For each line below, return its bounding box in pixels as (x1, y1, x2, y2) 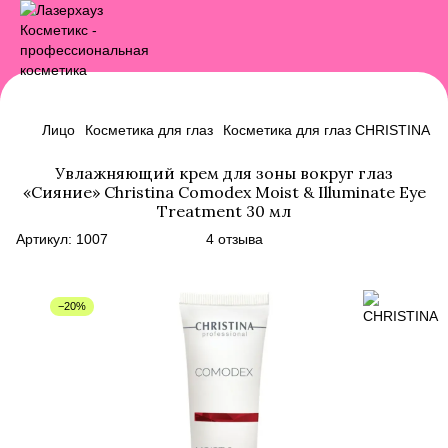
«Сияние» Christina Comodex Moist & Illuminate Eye (22, 182, 426, 202)
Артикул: (16, 231, 72, 247)
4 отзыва (206, 231, 263, 247)
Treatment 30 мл (157, 201, 291, 221)
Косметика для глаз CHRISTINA (223, 122, 430, 138)
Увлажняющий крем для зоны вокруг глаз (55, 163, 393, 183)
